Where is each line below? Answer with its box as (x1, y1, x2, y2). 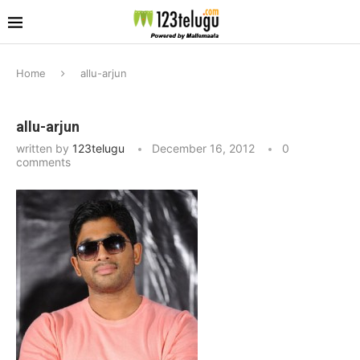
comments (16, 154, 71, 169)
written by (16, 141, 72, 155)
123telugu (72, 141, 125, 155)
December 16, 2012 (152, 141, 255, 155)
